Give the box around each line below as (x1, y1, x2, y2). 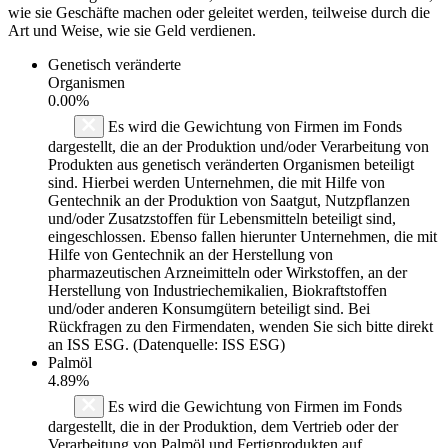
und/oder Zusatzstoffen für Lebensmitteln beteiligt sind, (48, 209, 396, 227)
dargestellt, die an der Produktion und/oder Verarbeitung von (48, 137, 429, 155)
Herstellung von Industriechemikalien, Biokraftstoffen (48, 281, 387, 299)
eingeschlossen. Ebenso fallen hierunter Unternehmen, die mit (48, 227, 437, 245)
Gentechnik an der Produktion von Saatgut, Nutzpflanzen (48, 191, 410, 209)
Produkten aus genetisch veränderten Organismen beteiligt (48, 155, 414, 173)
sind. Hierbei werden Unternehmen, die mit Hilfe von (48, 173, 385, 191)
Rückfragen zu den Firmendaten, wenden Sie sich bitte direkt (48, 317, 433, 335)
